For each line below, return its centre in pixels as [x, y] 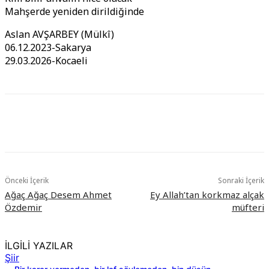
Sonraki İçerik [241, 181]
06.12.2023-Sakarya [48, 48]
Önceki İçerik [27, 181]
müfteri [248, 207]
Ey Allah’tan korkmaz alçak [207, 195]
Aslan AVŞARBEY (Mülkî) [59, 35]
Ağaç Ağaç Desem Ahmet [58, 195]
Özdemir [23, 207]
